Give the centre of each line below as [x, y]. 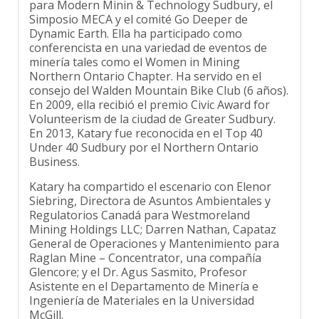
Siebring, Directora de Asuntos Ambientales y [150, 190]
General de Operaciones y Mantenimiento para [154, 233]
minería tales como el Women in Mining [135, 52]
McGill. [46, 304]
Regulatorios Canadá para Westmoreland [140, 205]
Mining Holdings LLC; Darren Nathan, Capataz [153, 219]
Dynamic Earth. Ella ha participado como [136, 23]
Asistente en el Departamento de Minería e [144, 276]
